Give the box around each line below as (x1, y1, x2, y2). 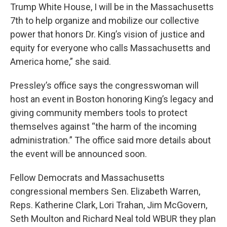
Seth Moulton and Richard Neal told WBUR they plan (10, 213, 216, 224)
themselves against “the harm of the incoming (10, 121, 197, 132)
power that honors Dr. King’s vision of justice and (10, 29, 205, 40)
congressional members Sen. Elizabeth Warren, (10, 186, 200, 197)
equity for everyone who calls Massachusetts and (10, 43, 210, 53)
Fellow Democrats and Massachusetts (10, 172, 165, 183)
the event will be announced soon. (10, 148, 147, 159)
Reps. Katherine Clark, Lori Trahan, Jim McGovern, (10, 200, 207, 210)
